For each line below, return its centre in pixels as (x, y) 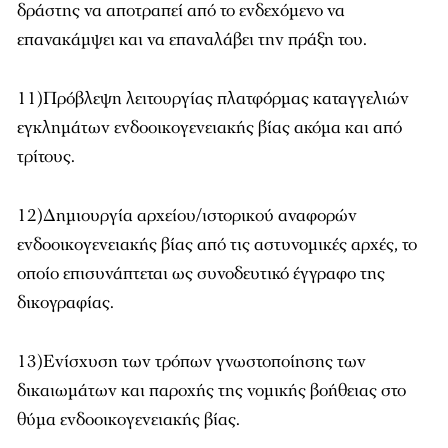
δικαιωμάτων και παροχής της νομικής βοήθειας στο (211, 390)
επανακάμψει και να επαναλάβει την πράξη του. (192, 39)
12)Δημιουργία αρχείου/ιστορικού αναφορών (187, 215)
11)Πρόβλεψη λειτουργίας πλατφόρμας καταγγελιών (213, 98)
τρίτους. (46, 156)
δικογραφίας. (65, 302)
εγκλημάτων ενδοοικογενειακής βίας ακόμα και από (209, 127)
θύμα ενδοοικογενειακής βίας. (128, 419)
